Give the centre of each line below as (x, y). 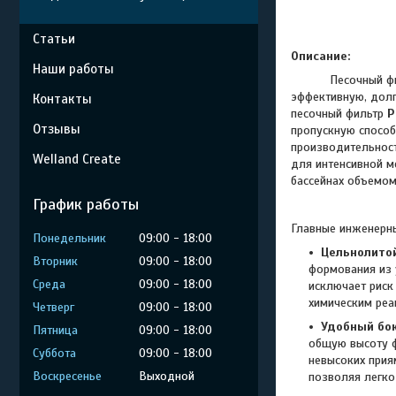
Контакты (62, 99)
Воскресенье (67, 376)
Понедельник (69, 238)
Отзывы (57, 129)
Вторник (55, 261)
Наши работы (73, 69)
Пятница (55, 330)
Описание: (322, 56)
